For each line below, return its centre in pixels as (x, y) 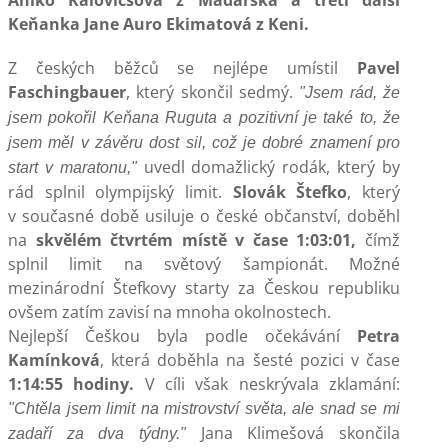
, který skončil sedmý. (213, 92)
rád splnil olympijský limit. (120, 192)
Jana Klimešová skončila (293, 433)
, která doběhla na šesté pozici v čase (250, 360)
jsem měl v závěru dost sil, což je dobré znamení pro (204, 142)
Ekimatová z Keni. (237, 24)
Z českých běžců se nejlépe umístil (182, 68)
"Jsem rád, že (350, 92)
